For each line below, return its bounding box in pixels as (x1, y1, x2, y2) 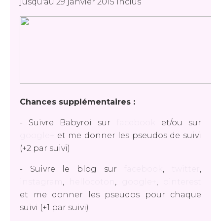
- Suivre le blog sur (20, 164, 124, 174)
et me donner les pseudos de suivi (54, 131, 201, 140)
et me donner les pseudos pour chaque (20, 190, 201, 199)
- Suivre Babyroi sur (20, 118, 116, 127)
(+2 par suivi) (20, 144, 70, 153)
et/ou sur (155, 118, 201, 127)
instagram (20, 177, 63, 186)
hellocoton (69, 177, 115, 186)
